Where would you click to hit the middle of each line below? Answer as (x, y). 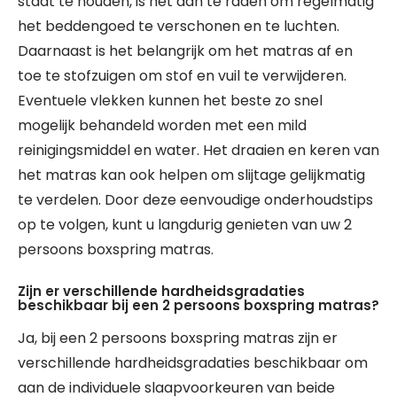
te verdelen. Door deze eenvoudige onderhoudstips (195, 200)
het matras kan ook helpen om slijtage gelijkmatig (191, 175)
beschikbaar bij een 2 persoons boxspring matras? (198, 305)
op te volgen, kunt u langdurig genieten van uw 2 (185, 225)
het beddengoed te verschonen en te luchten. (179, 26)
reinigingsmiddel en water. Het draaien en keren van (198, 150)
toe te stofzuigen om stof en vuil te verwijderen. (182, 76)
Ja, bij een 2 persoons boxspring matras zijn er (178, 338)
